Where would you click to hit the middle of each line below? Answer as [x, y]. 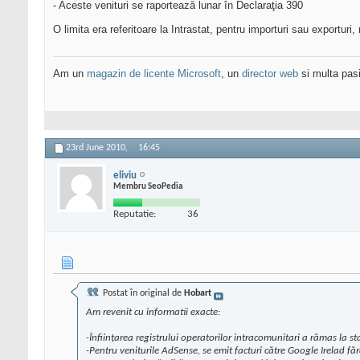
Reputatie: [135, 214]
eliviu [125, 175]
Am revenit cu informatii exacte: [153, 313]
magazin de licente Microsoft [154, 74]
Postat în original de [142, 294]
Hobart [198, 294]
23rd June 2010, [98, 148]
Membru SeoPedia [148, 186]
